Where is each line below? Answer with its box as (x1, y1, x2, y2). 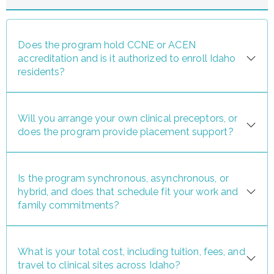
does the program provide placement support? (18, 125, 234, 138)
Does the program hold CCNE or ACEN (18, 39, 196, 51)
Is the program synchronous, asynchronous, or (18, 172, 229, 184)
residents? (18, 65, 65, 78)
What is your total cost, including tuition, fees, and (18, 246, 245, 258)
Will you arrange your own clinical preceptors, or (18, 112, 238, 124)
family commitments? (18, 199, 120, 211)
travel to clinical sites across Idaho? (18, 259, 181, 272)
